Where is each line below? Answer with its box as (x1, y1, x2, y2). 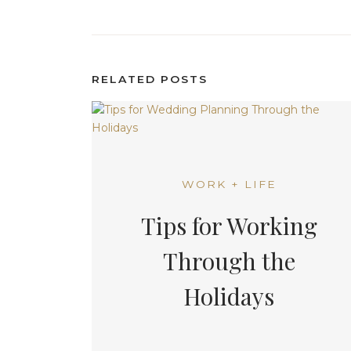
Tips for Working (140, 210, 317, 241)
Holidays (183, 280, 274, 312)
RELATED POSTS (92, 73, 208, 87)
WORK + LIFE (181, 177, 277, 191)
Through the (162, 245, 295, 277)
